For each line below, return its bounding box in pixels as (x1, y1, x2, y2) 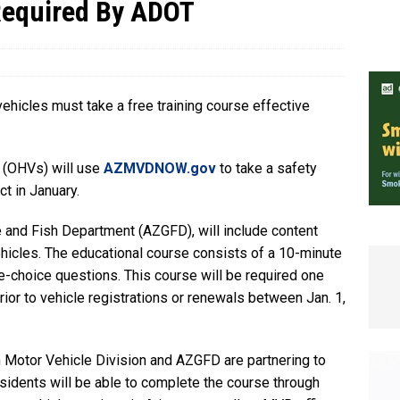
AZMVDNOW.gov (104, 159, 216, 177)
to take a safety (216, 159, 317, 177)
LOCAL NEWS (62, 23, 129, 37)
